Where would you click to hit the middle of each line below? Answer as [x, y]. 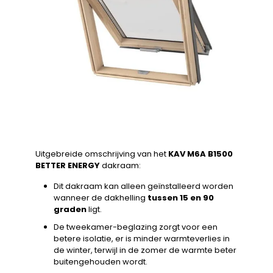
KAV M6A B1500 [200, 154]
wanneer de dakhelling [101, 198]
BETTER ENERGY [69, 166]
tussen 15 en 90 [181, 198]
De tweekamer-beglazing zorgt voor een [136, 227]
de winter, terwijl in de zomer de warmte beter [145, 250]
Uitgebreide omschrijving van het [102, 154]
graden [70, 210]
